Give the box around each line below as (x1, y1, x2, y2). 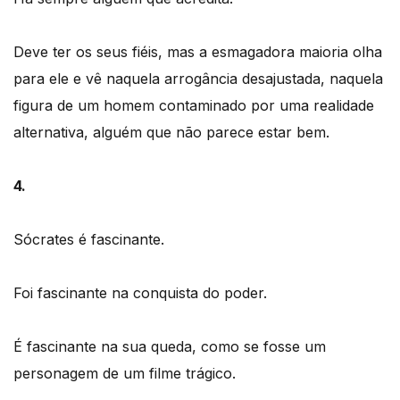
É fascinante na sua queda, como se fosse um (13, 337, 326, 355)
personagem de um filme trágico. (13, 363, 236, 382)
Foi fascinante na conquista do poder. (13, 283, 267, 302)
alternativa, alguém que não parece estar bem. (13, 122, 329, 141)
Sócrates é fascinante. (13, 229, 164, 248)
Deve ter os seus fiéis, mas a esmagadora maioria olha (13, 42, 382, 61)
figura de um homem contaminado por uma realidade (13, 96, 374, 114)
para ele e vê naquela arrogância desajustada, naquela (13, 69, 383, 87)
